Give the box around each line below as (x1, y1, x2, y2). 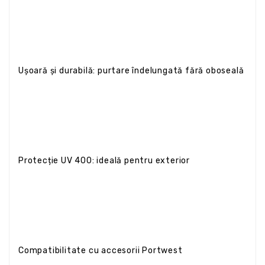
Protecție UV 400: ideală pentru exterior (18, 155, 190, 166)
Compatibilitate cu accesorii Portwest (18, 245, 183, 256)
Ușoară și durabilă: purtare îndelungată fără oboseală (18, 65, 244, 76)
